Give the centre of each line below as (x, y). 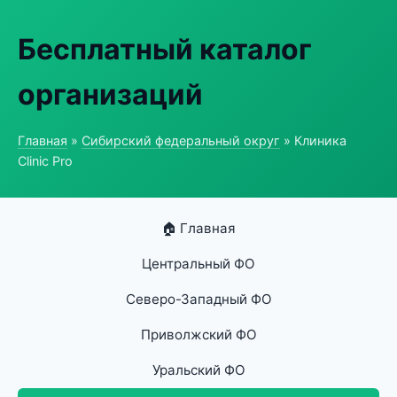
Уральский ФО (198, 370)
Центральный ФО (198, 264)
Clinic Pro (45, 161)
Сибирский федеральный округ (181, 140)
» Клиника (313, 140)
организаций (110, 94)
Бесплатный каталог (165, 49)
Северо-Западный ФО (198, 299)
